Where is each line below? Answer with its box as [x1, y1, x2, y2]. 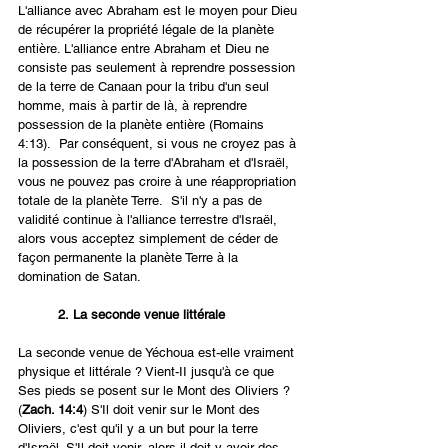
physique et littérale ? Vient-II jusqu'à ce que [18, 364, 278, 380]
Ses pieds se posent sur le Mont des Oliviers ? [18, 383, 294, 399]
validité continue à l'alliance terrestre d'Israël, [18, 212, 281, 228]
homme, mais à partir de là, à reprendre [18, 98, 251, 114]
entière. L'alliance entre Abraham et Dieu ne [18, 41, 273, 57]
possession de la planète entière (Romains [18, 117, 268, 133]
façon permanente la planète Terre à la [18, 250, 242, 266]
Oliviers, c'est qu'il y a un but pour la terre [18, 421, 262, 437]
